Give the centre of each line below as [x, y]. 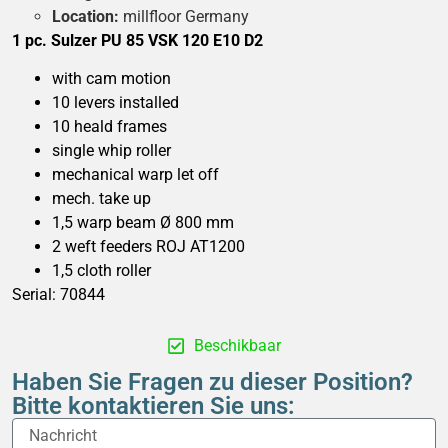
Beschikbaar [238, 345]
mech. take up [101, 199]
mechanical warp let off [135, 175]
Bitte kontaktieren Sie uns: [153, 405]
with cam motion [111, 79]
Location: [85, 16]
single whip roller [111, 151]
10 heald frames [109, 127]
